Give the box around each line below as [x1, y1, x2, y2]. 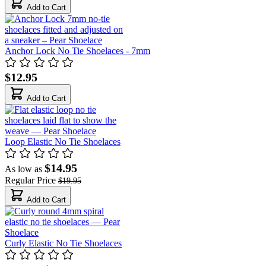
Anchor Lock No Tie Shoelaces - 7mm [5, 45, 150, 56]
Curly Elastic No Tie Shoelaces [5, 237, 122, 248]
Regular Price [5, 175, 56, 185]
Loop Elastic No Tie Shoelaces [5, 136, 121, 147]
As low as [5, 163, 42, 174]
